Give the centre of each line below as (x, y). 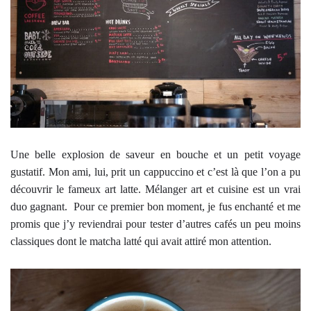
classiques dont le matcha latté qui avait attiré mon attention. (141, 242)
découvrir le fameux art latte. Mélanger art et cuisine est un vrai (155, 190)
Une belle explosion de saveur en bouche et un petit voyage (155, 155)
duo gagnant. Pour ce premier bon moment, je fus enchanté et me (155, 207)
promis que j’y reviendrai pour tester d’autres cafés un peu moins (155, 224)
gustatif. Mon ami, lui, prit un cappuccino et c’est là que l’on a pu (155, 172)
